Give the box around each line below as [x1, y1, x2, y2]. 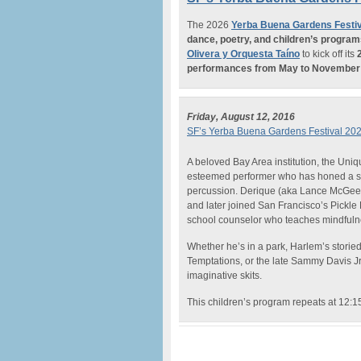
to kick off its [300, 48, 357, 60]
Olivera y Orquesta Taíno [187, 48, 300, 60]
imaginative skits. [187, 270, 262, 281]
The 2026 [187, 19, 231, 31]
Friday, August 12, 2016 [187, 111, 295, 122]
